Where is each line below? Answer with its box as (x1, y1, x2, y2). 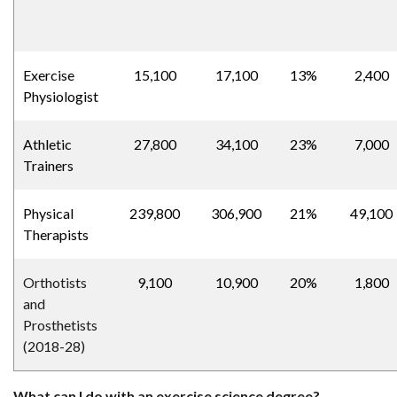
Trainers (23, 157, 74, 175)
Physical (23, 205, 74, 222)
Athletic (23, 136, 72, 153)
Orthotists (23, 274, 87, 292)
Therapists (23, 226, 89, 244)
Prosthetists (23, 316, 97, 334)
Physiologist (23, 88, 98, 105)
